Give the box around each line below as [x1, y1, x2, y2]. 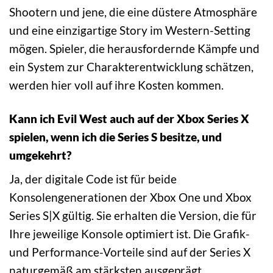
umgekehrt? [9, 147, 71, 162]
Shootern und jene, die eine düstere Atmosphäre [9, 4, 257, 19]
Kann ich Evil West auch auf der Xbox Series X [9, 111, 249, 126]
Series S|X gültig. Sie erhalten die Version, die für [9, 208, 257, 223]
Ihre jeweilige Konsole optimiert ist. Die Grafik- [9, 227, 250, 241]
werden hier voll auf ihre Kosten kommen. [9, 77, 224, 92]
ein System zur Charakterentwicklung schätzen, [9, 59, 253, 74]
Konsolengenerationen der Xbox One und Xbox [9, 190, 252, 205]
